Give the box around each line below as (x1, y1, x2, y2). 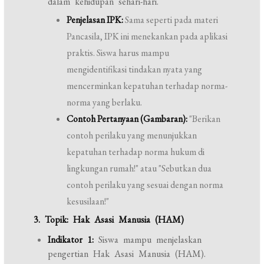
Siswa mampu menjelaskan (94, 233, 202, 246)
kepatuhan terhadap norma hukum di (67, 146, 205, 158)
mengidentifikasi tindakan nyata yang (67, 63, 203, 75)
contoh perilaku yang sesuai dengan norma (67, 179, 224, 191)
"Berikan (187, 113, 221, 125)
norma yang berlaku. (67, 96, 143, 108)
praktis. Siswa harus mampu (67, 47, 170, 59)
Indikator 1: (48, 233, 94, 246)
